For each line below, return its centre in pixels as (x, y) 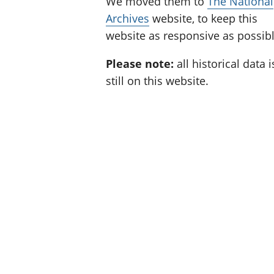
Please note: (141, 63)
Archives (128, 18)
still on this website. (157, 80)
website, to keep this (203, 18)
